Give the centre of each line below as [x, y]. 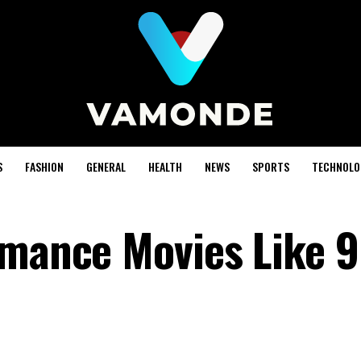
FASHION [44, 166]
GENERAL [106, 166]
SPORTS [270, 166]
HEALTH [165, 166]
